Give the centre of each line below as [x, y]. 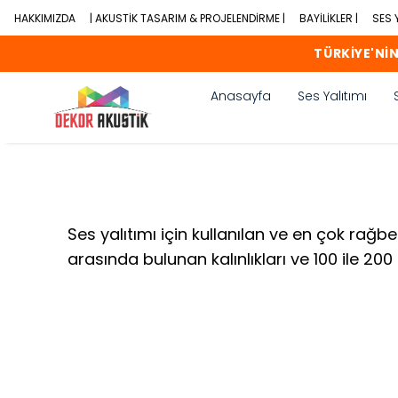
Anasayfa [241, 96]
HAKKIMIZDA [45, 18]
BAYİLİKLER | [329, 18]
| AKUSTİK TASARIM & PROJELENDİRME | [187, 18]
